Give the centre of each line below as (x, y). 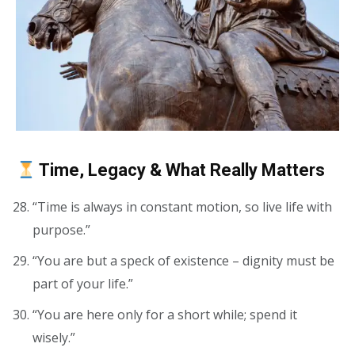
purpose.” (61, 230)
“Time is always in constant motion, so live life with (182, 207)
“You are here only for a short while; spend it (165, 315)
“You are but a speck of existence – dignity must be (183, 261)
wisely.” (54, 338)
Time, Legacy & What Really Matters (181, 170)
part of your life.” (83, 284)
